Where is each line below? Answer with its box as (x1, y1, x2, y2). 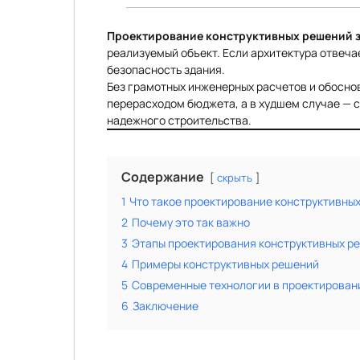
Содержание (121, 168, 204, 186)
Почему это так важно (132, 215, 250, 230)
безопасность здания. (107, 62, 225, 77)
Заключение (133, 298, 198, 313)
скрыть (217, 170, 252, 185)
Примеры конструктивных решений (132, 256, 319, 272)
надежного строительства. (107, 112, 252, 128)
